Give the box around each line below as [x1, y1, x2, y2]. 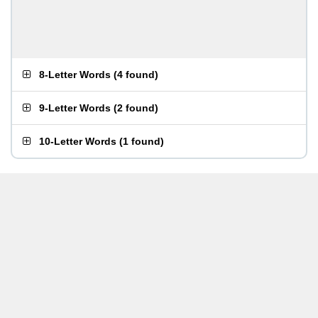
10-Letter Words [39, 136, 116, 147]
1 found [123, 136, 160, 147]
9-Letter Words [39, 102, 111, 114]
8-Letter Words [39, 69, 111, 80]
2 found [117, 102, 155, 114]
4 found [117, 69, 155, 80]
